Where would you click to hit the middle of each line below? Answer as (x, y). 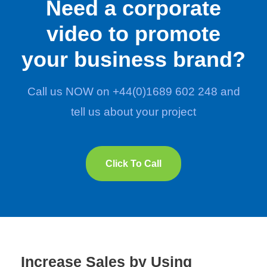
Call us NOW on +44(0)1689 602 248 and (133, 92)
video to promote (133, 34)
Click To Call (133, 163)
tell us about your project (133, 112)
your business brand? (133, 60)
